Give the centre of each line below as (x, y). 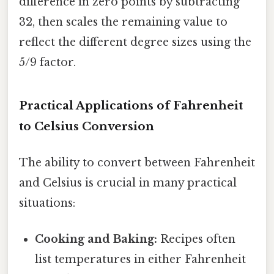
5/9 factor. (47, 62)
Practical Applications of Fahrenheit (131, 105)
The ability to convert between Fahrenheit (137, 162)
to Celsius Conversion (87, 126)
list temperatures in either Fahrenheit (141, 260)
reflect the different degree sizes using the (135, 42)
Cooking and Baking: (96, 239)
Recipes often (197, 239)
